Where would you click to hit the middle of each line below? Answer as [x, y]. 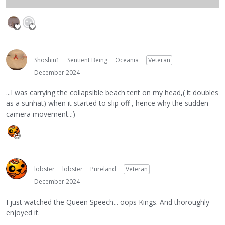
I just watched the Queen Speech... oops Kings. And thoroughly [108, 202]
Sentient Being [87, 60]
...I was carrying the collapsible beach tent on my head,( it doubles [112, 93]
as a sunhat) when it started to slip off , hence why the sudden [107, 103]
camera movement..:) [41, 114]
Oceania [127, 60]
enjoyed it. [23, 212]
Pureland [103, 169]
